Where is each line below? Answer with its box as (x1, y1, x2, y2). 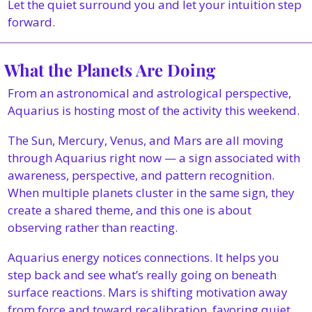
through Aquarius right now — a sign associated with (8, 150, 300, 166)
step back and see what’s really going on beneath (8, 267, 276, 283)
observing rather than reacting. (8, 219, 178, 235)
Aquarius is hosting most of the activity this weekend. (8, 102, 299, 118)
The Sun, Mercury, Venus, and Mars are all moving (8, 132, 283, 148)
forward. (8, 14, 55, 30)
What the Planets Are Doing (4, 58, 215, 81)
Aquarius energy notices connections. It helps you (8, 249, 279, 265)
